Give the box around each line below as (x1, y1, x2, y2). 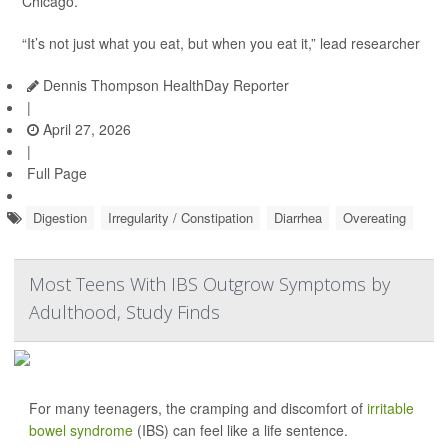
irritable (367, 398, 414, 419)
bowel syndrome (29, 420, 133, 441)
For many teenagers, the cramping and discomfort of (29, 398, 367, 419)
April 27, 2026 (39, 119, 131, 140)
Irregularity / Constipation (108, 208, 253, 228)
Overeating (343, 208, 406, 228)
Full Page (27, 163, 87, 184)
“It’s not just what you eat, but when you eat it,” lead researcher (22, 33, 420, 54)
